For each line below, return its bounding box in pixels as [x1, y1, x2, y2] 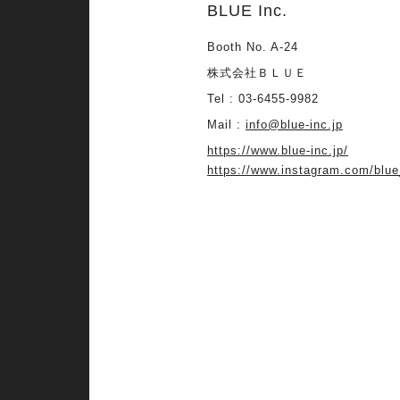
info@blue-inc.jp [246, 117, 343, 131]
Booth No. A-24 [207, 39, 298, 54]
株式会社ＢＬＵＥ [207, 65, 307, 79]
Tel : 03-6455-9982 [207, 91, 319, 105]
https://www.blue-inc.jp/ [207, 143, 348, 157]
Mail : [207, 117, 246, 131]
